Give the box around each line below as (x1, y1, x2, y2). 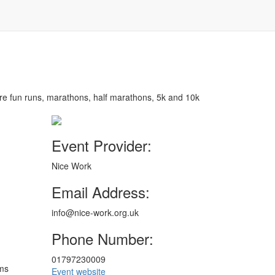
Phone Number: (51, 228, 153, 249)
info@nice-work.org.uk (51, 206, 139, 219)
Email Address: (51, 181, 150, 203)
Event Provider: (51, 134, 152, 156)
